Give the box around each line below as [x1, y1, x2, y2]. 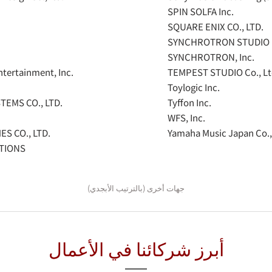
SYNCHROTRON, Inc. [168, 50, 254, 63]
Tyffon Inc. [168, 96, 211, 109]
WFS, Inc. [168, 111, 205, 124]
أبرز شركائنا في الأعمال [48, 235, 224, 262]
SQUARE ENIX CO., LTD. [168, 20, 263, 33]
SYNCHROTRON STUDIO [168, 35, 270, 48]
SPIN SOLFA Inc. [168, 5, 234, 18]
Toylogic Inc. [168, 81, 220, 93]
